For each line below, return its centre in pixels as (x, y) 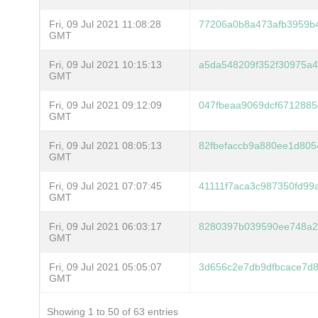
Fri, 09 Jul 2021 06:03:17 (105, 226)
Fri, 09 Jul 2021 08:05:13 (105, 145)
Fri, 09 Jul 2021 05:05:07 (105, 267)
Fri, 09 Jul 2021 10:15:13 (105, 64)
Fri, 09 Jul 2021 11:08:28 (105, 24)
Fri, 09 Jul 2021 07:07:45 (105, 186)
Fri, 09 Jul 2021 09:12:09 (105, 105)
